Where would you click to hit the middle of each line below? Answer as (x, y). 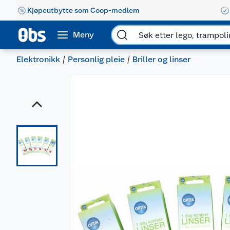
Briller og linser (161, 59)
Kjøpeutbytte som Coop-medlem (83, 10)
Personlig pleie (96, 59)
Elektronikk (38, 59)
